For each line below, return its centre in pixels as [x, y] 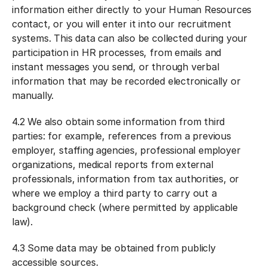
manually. [33, 95]
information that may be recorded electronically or [126, 81]
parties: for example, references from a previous [122, 136]
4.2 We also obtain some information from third [119, 122]
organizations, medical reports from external [113, 164]
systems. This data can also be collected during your [130, 38]
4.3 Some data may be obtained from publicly [114, 248]
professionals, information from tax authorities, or [126, 179]
